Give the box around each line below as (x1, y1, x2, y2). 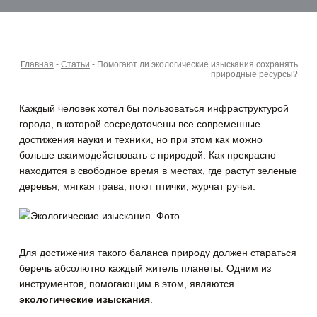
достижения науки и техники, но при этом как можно (19, 133, 263, 145)
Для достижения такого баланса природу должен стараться (19, 246, 297, 258)
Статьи (60, 59, 90, 69)
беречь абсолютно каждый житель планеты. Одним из (19, 262, 272, 274)
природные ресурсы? (210, 69, 298, 79)
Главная (20, 59, 54, 69)
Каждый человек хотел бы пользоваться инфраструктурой (19, 102, 289, 114)
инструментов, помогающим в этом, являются (19, 277, 235, 289)
